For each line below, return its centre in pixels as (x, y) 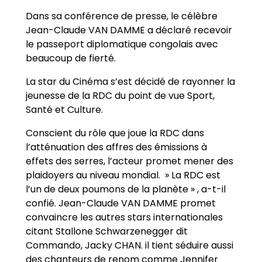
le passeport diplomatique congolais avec (122, 44)
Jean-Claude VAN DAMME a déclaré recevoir (129, 30)
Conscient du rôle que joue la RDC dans (115, 133)
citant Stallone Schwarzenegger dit (107, 231)
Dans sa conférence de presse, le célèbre (122, 16)
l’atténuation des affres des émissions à (116, 147)
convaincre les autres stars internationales (124, 217)
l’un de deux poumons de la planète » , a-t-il (126, 189)
